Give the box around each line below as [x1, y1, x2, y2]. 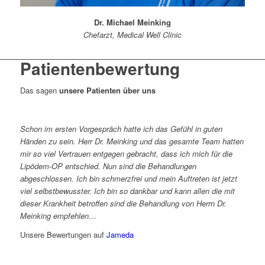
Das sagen [20, 85, 59, 96]
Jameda [106, 228, 134, 240]
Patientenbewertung [20, 56, 180, 81]
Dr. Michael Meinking [93, 17, 171, 28]
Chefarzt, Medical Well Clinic [83, 29, 182, 41]
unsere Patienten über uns [59, 85, 156, 96]
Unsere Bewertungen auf [20, 228, 106, 240]
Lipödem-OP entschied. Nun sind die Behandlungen [20, 160, 196, 172]
